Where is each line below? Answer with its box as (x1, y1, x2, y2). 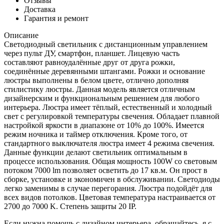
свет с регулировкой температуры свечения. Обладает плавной (4, 111, 219, 120)
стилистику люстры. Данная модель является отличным (4, 84, 195, 93)
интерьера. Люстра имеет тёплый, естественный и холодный (4, 102, 212, 111)
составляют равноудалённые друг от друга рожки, (4, 57, 175, 66)
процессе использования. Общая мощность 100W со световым (4, 156, 217, 165)
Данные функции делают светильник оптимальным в (4, 147, 187, 156)
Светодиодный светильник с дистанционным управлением (4, 39, 207, 48)
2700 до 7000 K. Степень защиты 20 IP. (4, 201, 136, 210)
